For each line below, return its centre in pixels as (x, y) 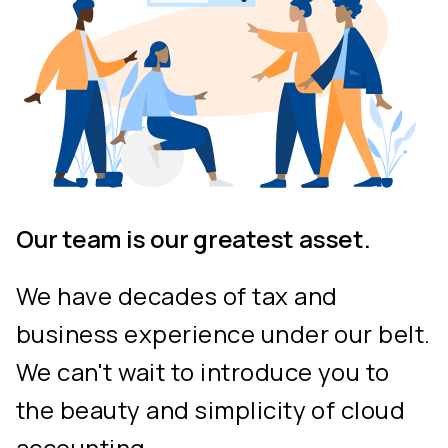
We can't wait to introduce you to (203, 372)
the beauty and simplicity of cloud (211, 410)
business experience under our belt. (223, 334)
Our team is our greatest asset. (193, 239)
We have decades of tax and (177, 296)
